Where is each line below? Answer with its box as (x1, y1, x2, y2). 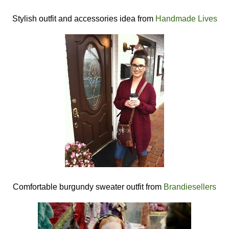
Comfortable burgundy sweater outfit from (13, 182, 164, 192)
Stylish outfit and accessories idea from (12, 14, 155, 24)
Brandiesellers (164, 182, 216, 192)
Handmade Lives (155, 14, 217, 24)
